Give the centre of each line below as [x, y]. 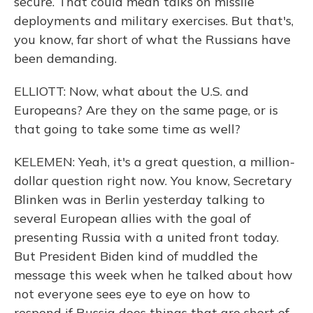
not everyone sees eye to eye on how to [132, 294]
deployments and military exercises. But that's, [154, 21]
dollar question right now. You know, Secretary [153, 181]
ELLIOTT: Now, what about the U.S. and [131, 91]
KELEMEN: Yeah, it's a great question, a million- [154, 162]
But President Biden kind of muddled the [136, 256]
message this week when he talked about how [153, 275]
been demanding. [65, 58]
